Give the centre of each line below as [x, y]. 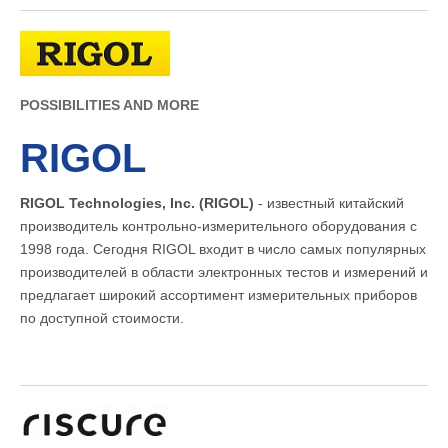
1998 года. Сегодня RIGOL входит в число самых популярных [223, 249]
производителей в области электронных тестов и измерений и [224, 272]
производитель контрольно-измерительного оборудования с [218, 226]
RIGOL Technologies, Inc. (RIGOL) [137, 203]
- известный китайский [329, 203]
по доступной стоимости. [102, 318]
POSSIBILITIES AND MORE [109, 105]
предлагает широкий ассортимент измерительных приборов [218, 295]
